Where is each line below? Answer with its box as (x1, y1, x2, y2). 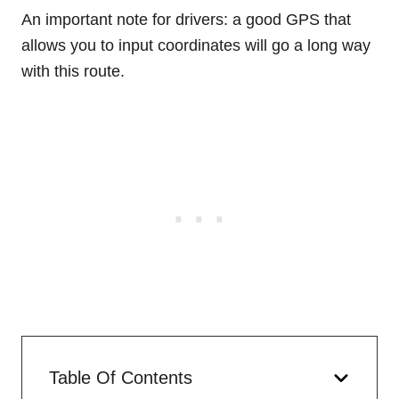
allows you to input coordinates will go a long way (21, 36, 370, 54)
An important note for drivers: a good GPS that (21, 10, 351, 28)
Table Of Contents (49, 367, 192, 387)
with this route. (21, 61, 125, 80)
